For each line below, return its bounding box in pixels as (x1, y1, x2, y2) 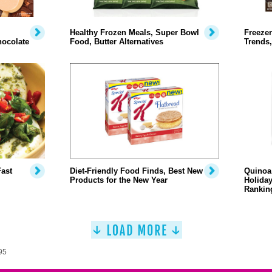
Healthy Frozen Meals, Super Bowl (69, 28, 199, 37)
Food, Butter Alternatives (69, 37, 163, 46)
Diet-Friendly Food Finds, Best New (69, 166, 203, 175)
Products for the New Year (69, 175, 168, 185)
